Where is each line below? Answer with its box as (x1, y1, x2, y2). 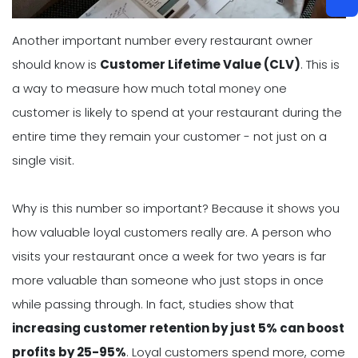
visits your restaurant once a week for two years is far (12, 248, 326, 265)
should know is (12, 56, 100, 74)
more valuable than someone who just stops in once (12, 272, 324, 289)
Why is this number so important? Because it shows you (12, 200, 340, 217)
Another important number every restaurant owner (12, 32, 312, 50)
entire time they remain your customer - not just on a (12, 128, 327, 145)
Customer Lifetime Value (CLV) (100, 56, 300, 74)
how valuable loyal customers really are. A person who (12, 224, 332, 241)
